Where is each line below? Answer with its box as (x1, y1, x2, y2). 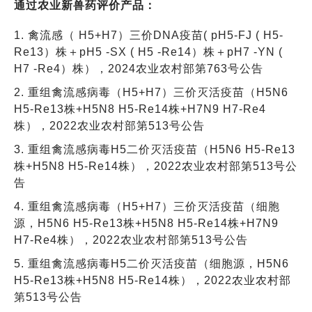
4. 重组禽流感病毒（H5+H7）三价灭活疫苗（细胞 (14, 200, 280, 212)
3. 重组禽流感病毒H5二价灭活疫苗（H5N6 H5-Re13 (14, 143, 295, 155)
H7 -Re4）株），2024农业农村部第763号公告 (14, 62, 263, 75)
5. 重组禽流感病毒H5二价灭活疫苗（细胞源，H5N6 (14, 257, 289, 270)
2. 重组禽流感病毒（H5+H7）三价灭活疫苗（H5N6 (14, 86, 288, 98)
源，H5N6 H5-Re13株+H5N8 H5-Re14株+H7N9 (14, 217, 279, 229)
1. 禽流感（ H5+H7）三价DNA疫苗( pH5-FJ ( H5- (14, 29, 283, 41)
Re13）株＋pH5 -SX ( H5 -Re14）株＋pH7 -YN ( (14, 45, 283, 58)
